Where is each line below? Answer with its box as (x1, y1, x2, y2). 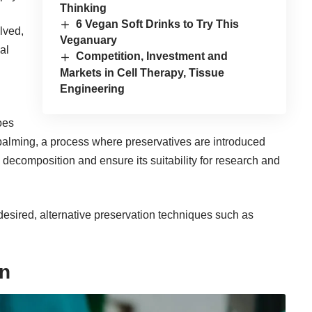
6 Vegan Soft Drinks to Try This (76, 18, 240, 31)
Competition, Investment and (76, 50, 228, 63)
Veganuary (59, 34, 117, 47)
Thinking (59, 2, 107, 15)
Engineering (59, 82, 125, 95)
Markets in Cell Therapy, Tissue (59, 66, 224, 79)
